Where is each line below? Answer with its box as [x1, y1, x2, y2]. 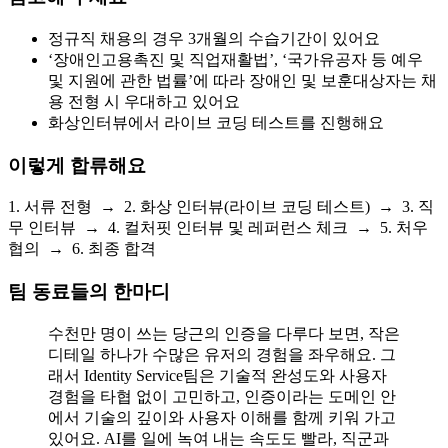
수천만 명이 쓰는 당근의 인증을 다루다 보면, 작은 [48, 324, 400, 342]
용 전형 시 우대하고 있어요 [48, 93, 240, 111]
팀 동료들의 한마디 [8, 281, 170, 303]
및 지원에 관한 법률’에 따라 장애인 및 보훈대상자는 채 [48, 72, 437, 90]
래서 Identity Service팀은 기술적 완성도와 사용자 [48, 366, 387, 384]
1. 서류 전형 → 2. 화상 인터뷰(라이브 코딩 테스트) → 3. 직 [8, 198, 434, 216]
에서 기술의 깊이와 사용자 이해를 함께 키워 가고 [48, 408, 396, 426]
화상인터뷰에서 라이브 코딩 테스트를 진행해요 [48, 114, 384, 132]
